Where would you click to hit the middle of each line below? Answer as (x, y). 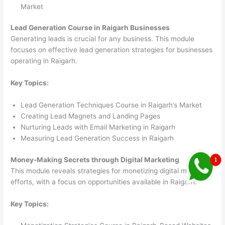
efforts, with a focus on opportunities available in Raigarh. (104, 182)
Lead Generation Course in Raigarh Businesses (90, 28)
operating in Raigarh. (44, 61)
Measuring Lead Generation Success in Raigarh (97, 138)
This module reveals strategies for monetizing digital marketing (112, 171)
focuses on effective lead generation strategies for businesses (112, 50)
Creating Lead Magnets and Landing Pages (91, 116)
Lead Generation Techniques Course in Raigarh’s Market (111, 105)
